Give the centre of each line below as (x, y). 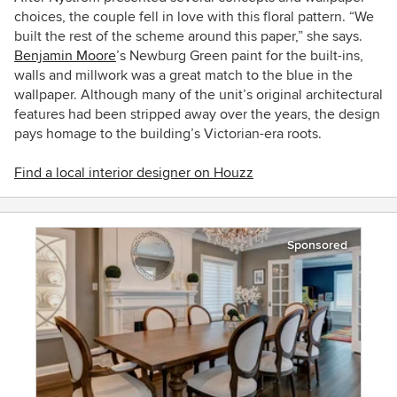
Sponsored (317, 245)
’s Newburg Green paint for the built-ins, (240, 56)
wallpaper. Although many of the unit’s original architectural (198, 95)
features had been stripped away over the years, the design (197, 115)
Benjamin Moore (65, 56)
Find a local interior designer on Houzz (134, 173)
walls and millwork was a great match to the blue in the (183, 76)
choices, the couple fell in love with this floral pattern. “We (194, 17)
